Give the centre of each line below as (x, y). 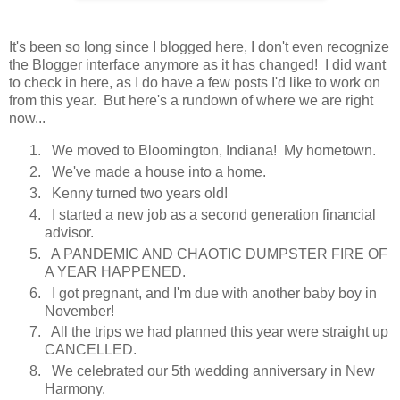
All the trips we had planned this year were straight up (217, 332)
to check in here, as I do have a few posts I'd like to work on (195, 82)
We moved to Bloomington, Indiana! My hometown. (210, 150)
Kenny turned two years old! (136, 193)
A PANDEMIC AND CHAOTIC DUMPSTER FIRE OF (216, 254)
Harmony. (75, 389)
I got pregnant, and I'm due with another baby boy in (211, 293)
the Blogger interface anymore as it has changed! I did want (197, 64)
